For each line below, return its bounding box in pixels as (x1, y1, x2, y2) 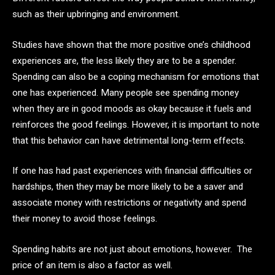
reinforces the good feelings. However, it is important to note (12, 118, 260, 130)
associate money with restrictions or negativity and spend (12, 197, 246, 209)
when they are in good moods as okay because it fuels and (12, 103, 251, 114)
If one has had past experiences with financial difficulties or (12, 165, 252, 177)
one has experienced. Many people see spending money (12, 87, 239, 98)
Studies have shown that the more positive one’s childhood (12, 39, 250, 50)
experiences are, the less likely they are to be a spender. (12, 55, 236, 66)
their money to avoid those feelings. (12, 213, 157, 225)
